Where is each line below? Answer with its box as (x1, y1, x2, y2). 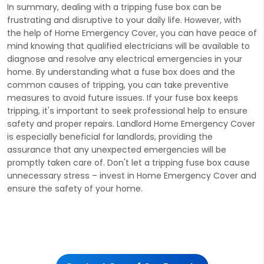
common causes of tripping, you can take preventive (7, 78, 229, 91)
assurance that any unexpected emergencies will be (7, 143, 226, 156)
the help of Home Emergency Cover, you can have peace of (7, 27, 257, 39)
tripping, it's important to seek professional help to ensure (7, 104, 247, 117)
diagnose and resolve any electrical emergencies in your (7, 52, 242, 65)
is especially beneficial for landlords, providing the (7, 130, 213, 143)
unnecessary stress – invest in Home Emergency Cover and (7, 169, 256, 181)
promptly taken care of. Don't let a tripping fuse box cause (7, 156, 250, 169)
